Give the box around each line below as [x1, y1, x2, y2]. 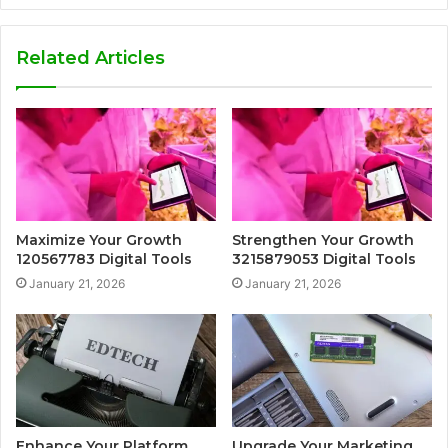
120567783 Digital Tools [16, 250, 192, 269]
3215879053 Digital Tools [232, 250, 416, 269]
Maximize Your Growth [16, 231, 182, 250]
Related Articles [16, 47, 165, 70]
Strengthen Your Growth [232, 231, 414, 250]
